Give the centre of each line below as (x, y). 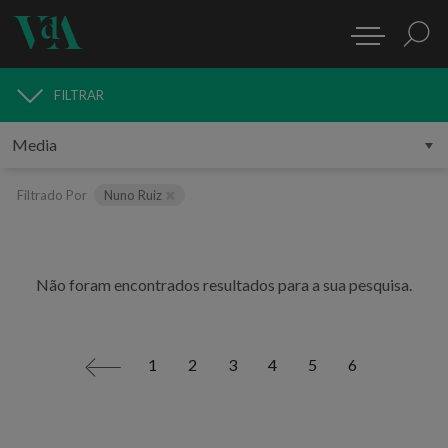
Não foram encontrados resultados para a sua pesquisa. (224, 284)
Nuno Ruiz (134, 195)
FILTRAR (79, 95)
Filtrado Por (52, 195)
